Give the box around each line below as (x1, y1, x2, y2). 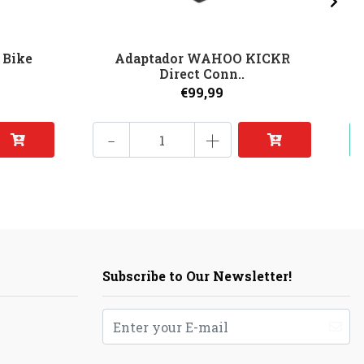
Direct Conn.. (159, 65, 245, 83)
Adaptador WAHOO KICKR (114, 50, 290, 67)
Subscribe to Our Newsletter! (102, 267, 292, 285)
